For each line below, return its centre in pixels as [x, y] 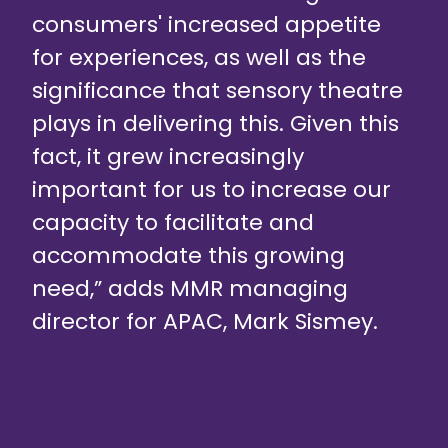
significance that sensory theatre [217, 91]
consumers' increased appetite [206, 25]
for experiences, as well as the [199, 58]
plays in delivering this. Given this [215, 124]
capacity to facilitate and [173, 223]
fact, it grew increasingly [168, 157]
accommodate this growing [188, 256]
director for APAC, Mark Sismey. [205, 322]
